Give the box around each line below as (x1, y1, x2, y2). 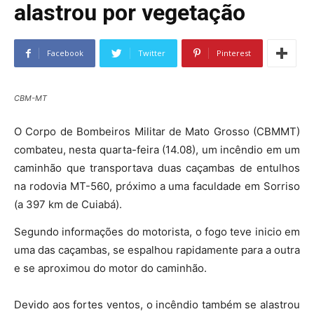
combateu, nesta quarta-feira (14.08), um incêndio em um (14, 143, 300, 157)
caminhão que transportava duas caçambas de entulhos (14, 161, 300, 175)
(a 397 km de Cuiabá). (14, 198, 122, 212)
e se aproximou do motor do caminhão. (14, 261, 207, 275)
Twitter (138, 48, 165, 59)
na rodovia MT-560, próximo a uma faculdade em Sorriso (14, 179, 300, 193)
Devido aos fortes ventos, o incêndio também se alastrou (14, 298, 300, 312)
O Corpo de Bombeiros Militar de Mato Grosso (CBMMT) (14, 125, 300, 139)
